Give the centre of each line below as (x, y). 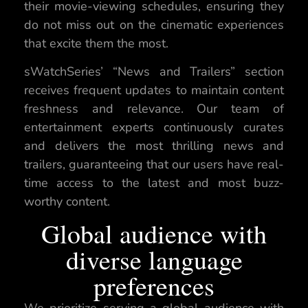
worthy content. (67, 201)
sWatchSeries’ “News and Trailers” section (154, 71)
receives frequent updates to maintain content (154, 90)
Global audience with (154, 234)
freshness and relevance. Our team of (154, 108)
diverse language (154, 260)
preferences (154, 286)
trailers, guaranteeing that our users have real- (154, 164)
